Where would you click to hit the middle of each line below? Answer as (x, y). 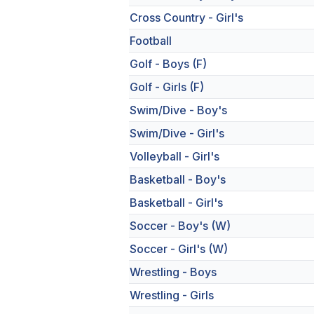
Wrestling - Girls (172, 295)
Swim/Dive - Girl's (177, 133)
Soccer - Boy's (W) (180, 226)
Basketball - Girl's (176, 203)
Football (151, 41)
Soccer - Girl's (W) (179, 249)
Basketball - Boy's (178, 179)
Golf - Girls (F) (167, 87)
